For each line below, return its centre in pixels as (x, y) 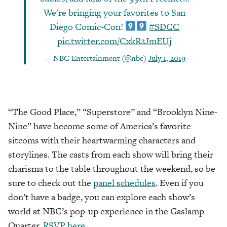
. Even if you (180, 183)
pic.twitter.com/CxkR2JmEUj (115, 41)
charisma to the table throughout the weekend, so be (112, 169)
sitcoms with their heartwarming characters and (102, 140)
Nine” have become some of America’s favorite (100, 126)
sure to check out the (51, 183)
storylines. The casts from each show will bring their (111, 155)
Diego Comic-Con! (87, 27)
